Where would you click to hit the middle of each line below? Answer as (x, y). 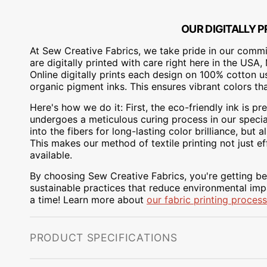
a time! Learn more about (88, 199)
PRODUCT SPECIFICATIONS (104, 237)
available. (51, 155)
